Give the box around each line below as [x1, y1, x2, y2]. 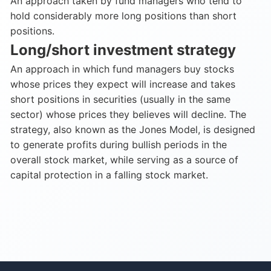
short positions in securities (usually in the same [10, 93, 230, 105]
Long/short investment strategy [10, 41, 236, 59]
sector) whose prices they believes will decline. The [10, 108, 246, 120]
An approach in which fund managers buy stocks [10, 63, 234, 75]
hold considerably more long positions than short [10, 10, 237, 22]
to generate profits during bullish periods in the [10, 139, 227, 151]
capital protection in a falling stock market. [10, 169, 208, 181]
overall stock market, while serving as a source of [10, 154, 238, 166]
